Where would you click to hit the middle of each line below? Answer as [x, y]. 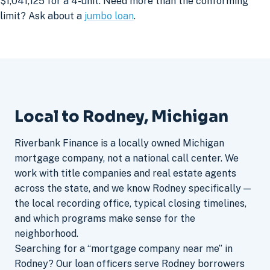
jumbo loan [109, 16]
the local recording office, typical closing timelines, [130, 203]
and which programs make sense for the [105, 218]
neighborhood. [46, 233]
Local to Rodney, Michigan [121, 116]
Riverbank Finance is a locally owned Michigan [119, 143]
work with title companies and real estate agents [125, 173]
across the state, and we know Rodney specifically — [133, 188]
